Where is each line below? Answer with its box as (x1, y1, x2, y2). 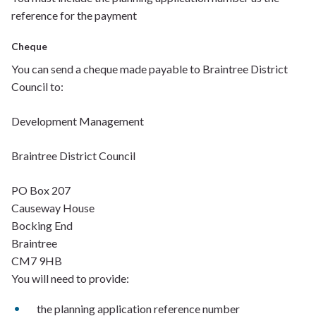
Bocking (11, 219, 52, 232)
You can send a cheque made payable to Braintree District (11, 62, 288, 75)
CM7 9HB (11, 254, 62, 267)
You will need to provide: (11, 272, 129, 285)
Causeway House (11, 201, 97, 214)
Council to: (11, 80, 63, 93)
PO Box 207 (11, 183, 71, 197)
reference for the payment (11, 8, 137, 22)
